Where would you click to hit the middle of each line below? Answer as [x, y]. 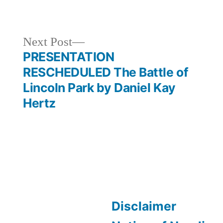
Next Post [48, 42]
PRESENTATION [69, 56]
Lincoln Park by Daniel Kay [99, 87]
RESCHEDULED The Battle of [106, 72]
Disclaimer [144, 206]
